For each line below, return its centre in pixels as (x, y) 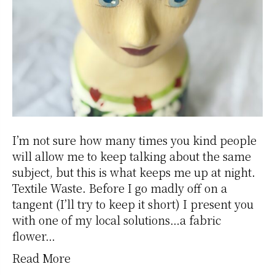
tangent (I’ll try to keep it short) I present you (133, 203)
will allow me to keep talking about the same (132, 156)
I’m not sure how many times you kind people (134, 140)
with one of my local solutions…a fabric (117, 219)
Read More (41, 258)
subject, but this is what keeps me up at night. (134, 172)
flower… (34, 235)
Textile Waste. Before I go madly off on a (120, 188)
